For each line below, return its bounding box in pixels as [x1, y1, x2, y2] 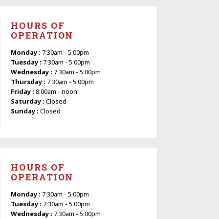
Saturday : [11, 96, 46, 106]
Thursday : [11, 77, 47, 86]
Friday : [11, 87, 36, 96]
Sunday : [11, 106, 40, 115]
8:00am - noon [36, 87, 77, 96]
